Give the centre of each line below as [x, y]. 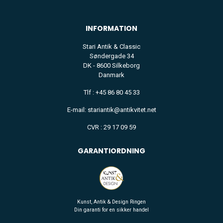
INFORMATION [111, 28]
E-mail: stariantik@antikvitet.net [111, 110]
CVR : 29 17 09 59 [111, 127]
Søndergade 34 [111, 56]
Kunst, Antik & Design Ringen [111, 202]
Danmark [111, 75]
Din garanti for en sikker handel [111, 210]
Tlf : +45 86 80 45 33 [111, 92]
